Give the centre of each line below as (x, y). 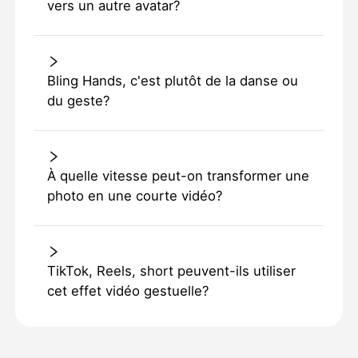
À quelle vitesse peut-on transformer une (178, 176)
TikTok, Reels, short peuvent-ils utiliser (171, 271)
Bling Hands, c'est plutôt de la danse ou (172, 81)
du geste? (78, 101)
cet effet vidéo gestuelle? (127, 291)
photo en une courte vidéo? (134, 196)
